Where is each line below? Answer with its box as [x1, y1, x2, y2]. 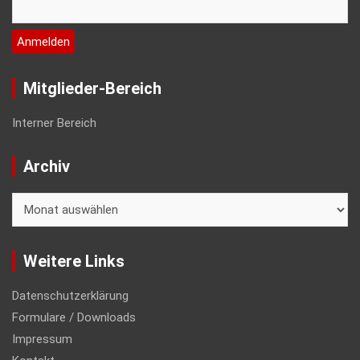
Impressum [12, 332, 72, 347]
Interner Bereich [12, 116, 96, 131]
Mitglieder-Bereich [23, 79, 162, 99]
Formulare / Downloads [12, 310, 136, 325]
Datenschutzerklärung [12, 288, 129, 304]
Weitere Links [23, 252, 125, 272]
